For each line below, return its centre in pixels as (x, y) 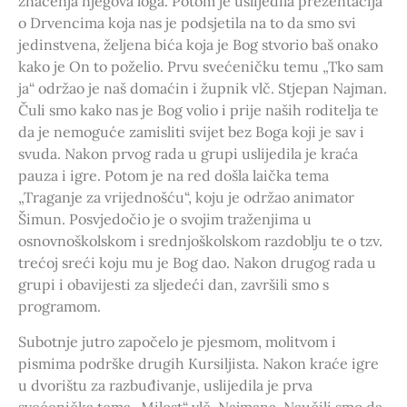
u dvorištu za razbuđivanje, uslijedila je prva (165, 386)
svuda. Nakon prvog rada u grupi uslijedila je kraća (188, 154)
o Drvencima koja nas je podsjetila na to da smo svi (187, 23)
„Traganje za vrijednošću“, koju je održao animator (186, 198)
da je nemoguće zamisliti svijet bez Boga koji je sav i (191, 132)
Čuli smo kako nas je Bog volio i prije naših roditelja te (199, 110)
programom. (60, 307)
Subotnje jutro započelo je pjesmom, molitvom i (177, 342)
